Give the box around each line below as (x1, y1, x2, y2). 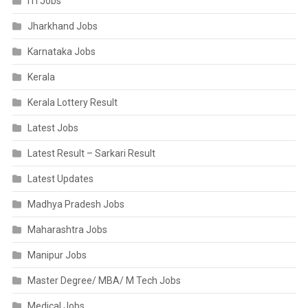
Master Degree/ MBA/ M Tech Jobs (27, 275, 181, 286)
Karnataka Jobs (27, 46, 96, 57)
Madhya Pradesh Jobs (27, 199, 124, 210)
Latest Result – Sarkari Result (27, 148, 155, 159)
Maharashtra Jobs (27, 224, 107, 235)
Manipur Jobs (27, 250, 87, 261)
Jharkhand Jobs (27, 21, 98, 32)
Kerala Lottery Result (27, 97, 118, 108)
